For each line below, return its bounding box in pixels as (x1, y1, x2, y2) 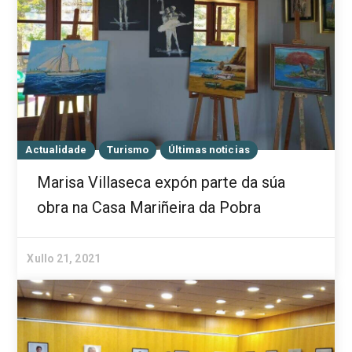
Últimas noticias (168, 144, 250, 156)
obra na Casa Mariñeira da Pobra (37, 198, 262, 218)
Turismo (106, 144, 149, 156)
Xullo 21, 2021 (27, 252, 101, 266)
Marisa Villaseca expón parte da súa (37, 173, 286, 192)
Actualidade (25, 144, 87, 156)
